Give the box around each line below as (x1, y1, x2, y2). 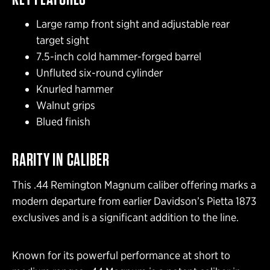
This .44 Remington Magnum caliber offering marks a (12, 178, 256, 192)
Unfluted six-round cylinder (36, 66, 163, 80)
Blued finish (36, 115, 90, 128)
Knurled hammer (36, 83, 113, 96)
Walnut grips (36, 99, 95, 112)
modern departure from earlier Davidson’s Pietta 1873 (12, 195, 256, 208)
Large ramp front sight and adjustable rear (36, 17, 230, 31)
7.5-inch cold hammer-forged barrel (36, 50, 201, 63)
